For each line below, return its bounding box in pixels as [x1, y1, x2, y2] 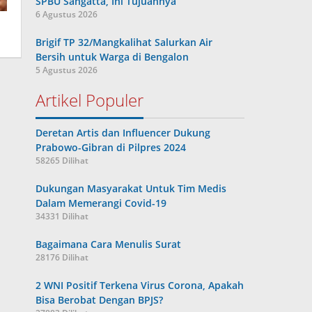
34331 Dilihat [36, 210, 89, 222]
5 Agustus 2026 [36, 64, 98, 76]
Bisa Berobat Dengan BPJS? [36, 293, 164, 306]
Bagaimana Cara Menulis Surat [36, 237, 182, 251]
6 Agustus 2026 [36, 8, 98, 20]
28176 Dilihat [36, 251, 89, 263]
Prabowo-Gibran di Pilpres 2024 [36, 141, 187, 154]
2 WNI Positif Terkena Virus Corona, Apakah [36, 279, 244, 292]
